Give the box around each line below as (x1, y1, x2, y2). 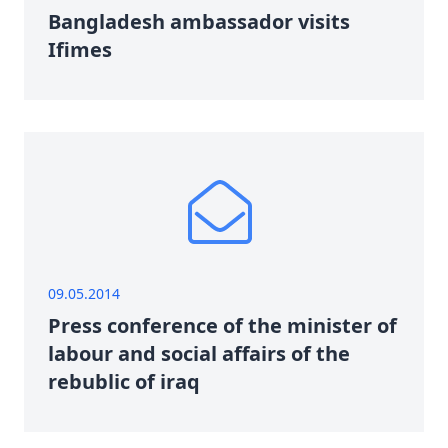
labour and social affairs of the (48, 340, 350, 367)
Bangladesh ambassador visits (48, 8, 350, 35)
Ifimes (48, 36, 112, 63)
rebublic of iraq (48, 368, 200, 395)
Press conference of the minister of (48, 312, 397, 339)
